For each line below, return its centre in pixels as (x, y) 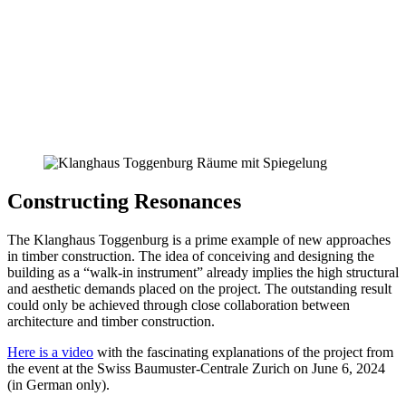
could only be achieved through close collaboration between (179, 304)
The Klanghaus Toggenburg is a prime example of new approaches (199, 239)
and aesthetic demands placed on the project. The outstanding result (199, 288)
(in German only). (58, 384)
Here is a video (50, 352)
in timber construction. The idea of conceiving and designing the (191, 256)
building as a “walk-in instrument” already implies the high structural (203, 272)
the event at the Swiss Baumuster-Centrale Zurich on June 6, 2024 (196, 368)
